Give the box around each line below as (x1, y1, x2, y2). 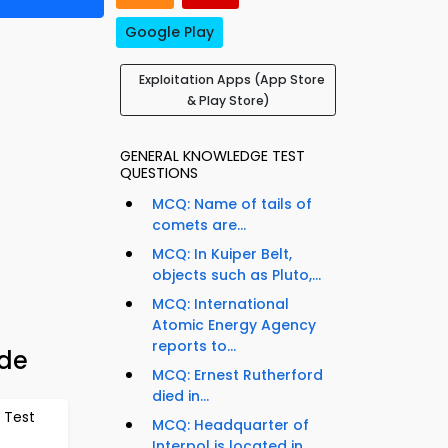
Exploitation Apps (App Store (139, 71, 325, 89)
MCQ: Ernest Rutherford (152, 365, 323, 386)
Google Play (125, 22, 214, 43)
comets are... (152, 215, 246, 236)
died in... (152, 386, 209, 407)
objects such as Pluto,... (152, 265, 321, 286)
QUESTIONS (120, 163, 198, 184)
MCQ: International (152, 294, 289, 315)
